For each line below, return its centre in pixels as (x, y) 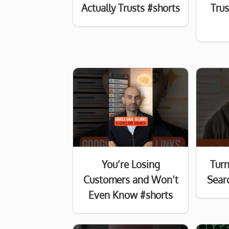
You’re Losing (131, 165)
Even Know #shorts (131, 195)
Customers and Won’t (131, 180)
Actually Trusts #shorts (131, 8)
